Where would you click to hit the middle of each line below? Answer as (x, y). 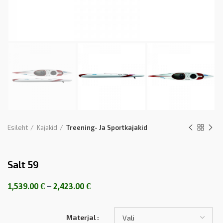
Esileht (18, 128)
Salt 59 (23, 165)
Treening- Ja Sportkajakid (107, 128)
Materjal (81, 218)
